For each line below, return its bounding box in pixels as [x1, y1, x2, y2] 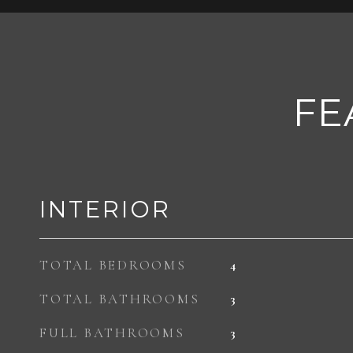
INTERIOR [39, 195, 171, 223]
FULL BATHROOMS [39, 325, 185, 341]
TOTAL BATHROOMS [39, 291, 200, 307]
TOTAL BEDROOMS [39, 257, 187, 273]
